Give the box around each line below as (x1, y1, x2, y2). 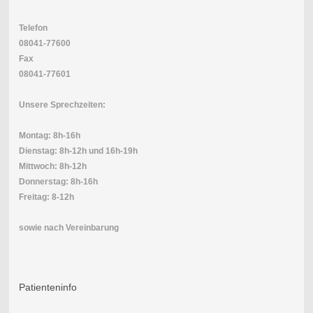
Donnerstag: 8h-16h (18, 176, 98, 187)
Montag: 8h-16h (18, 130, 80, 140)
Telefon (18, 22, 48, 33)
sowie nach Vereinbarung (18, 222, 119, 233)
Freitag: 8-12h (18, 191, 74, 202)
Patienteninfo (18, 281, 77, 293)
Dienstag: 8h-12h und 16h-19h (18, 145, 138, 156)
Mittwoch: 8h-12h (18, 161, 87, 171)
